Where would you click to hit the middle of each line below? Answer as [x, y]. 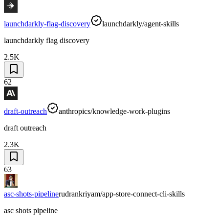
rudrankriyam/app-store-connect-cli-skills [122, 194]
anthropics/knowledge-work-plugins [114, 111]
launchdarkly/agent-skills [141, 23]
